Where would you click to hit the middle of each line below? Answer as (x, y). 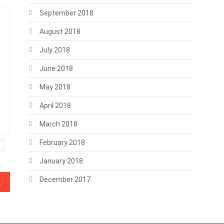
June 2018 (56, 68)
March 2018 (58, 124)
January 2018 (61, 161)
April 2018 (55, 105)
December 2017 (65, 179)
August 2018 (60, 31)
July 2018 (54, 50)
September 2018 (66, 13)
